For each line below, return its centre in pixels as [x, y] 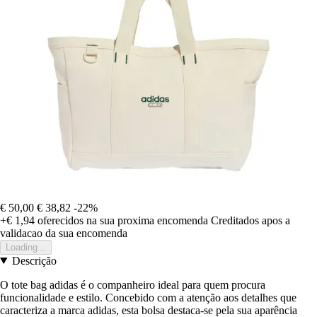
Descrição [34, 260]
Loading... [26, 247]
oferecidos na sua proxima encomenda [121, 220]
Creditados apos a [250, 220]
